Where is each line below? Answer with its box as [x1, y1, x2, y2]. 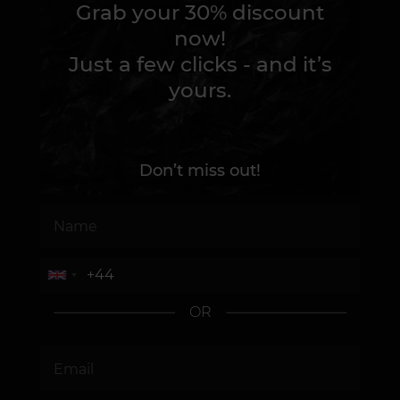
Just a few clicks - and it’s [68, 52, 332, 77]
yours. [169, 78, 231, 103]
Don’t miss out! [139, 161, 261, 180]
